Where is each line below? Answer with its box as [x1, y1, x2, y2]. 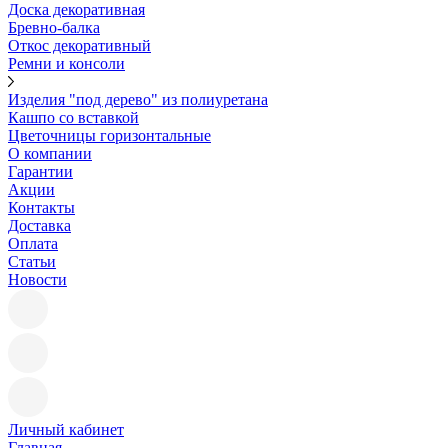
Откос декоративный [8, 37, 151, 54]
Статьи [8, 253, 56, 270]
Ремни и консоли [8, 55, 125, 72]
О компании [8, 145, 92, 162]
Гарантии [8, 163, 73, 180]
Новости [8, 271, 67, 288]
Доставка [8, 217, 71, 234]
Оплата [8, 235, 58, 252]
